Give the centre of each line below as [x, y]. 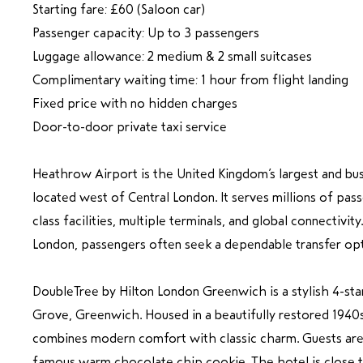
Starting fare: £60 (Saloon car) [119, 9]
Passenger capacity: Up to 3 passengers [146, 32]
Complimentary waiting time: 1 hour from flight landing [190, 79]
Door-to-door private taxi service [130, 126]
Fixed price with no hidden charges [135, 103]
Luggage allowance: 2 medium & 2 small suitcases [172, 56]
